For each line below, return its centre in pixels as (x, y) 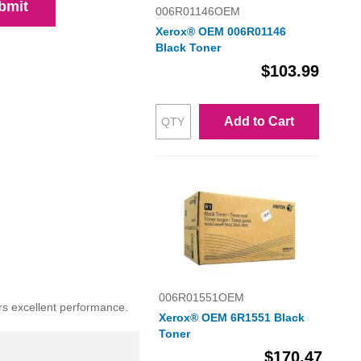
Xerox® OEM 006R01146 (220, 32)
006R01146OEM (197, 12)
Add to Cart (259, 122)
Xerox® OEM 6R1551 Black (231, 318)
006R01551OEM (201, 298)
